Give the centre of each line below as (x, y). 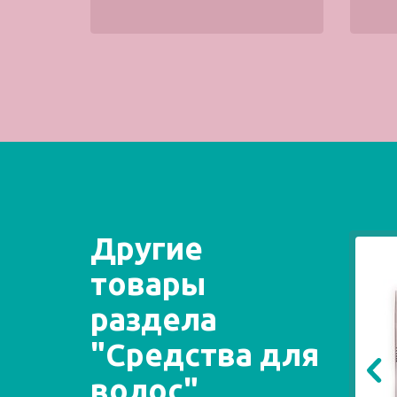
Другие (147, 249)
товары (148, 284)
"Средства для (205, 355)
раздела (154, 319)
